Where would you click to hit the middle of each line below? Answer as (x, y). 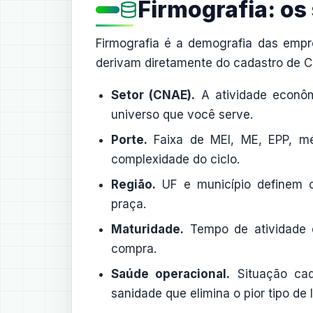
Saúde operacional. (171, 274)
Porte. (129, 140)
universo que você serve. (182, 115)
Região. (133, 184)
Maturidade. (147, 229)
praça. (129, 204)
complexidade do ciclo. (175, 159)
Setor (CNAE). (153, 95)
